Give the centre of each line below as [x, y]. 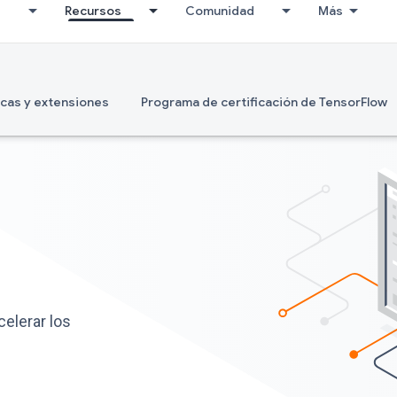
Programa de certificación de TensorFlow [264, 102]
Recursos [93, 11]
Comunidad [220, 11]
